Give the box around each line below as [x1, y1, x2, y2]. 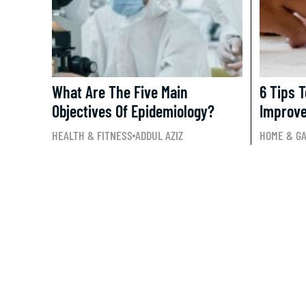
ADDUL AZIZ [135, 128, 183, 143]
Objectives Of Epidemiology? [52, 101, 214, 121]
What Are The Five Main [52, 82, 188, 102]
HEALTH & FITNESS [52, 128, 133, 143]
